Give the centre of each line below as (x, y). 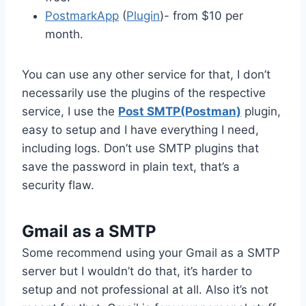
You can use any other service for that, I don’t (146, 74)
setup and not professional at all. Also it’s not (145, 289)
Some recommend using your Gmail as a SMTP (151, 252)
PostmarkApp (82, 15)
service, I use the (70, 111)
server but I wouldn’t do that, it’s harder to (137, 271)
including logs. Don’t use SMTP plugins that (140, 148)
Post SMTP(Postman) (180, 111)
